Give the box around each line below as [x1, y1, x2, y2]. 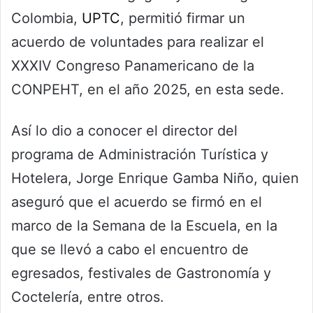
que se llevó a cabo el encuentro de [11, 241, 249, 259]
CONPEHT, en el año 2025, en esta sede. [11, 81, 284, 99]
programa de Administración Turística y [11, 146, 268, 163]
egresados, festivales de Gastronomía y [11, 265, 271, 282]
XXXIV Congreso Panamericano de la [11, 57, 254, 75]
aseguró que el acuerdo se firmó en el [11, 194, 262, 211]
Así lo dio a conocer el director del [11, 122, 238, 140]
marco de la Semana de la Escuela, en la [11, 217, 277, 235]
